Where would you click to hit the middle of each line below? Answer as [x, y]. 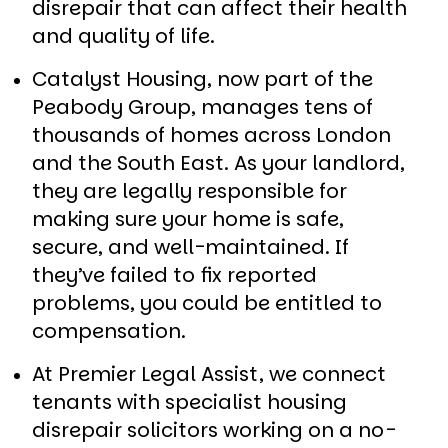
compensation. [109, 330]
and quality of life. [126, 35]
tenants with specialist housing [189, 401]
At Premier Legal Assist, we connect [209, 373]
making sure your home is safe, [188, 218]
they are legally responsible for [189, 190]
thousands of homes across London [211, 134]
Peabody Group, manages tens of [202, 106]
